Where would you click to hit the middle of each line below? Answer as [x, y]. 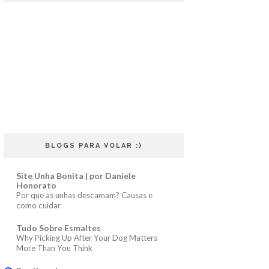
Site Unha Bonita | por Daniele [76, 175]
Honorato [36, 185]
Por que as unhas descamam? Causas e [84, 195]
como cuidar [38, 205]
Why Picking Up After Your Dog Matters [87, 237]
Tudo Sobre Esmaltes [59, 228]
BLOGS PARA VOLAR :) [94, 145]
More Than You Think [54, 248]
